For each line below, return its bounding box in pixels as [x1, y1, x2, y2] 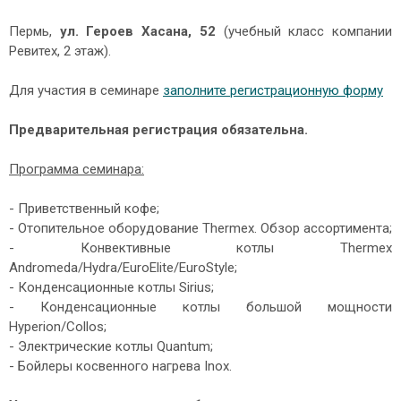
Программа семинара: [9, 161, 144, 178]
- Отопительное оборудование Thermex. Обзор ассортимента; [9, 220, 392, 237]
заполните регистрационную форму [163, 82, 383, 99]
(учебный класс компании [215, 23, 393, 40]
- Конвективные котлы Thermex [9, 240, 392, 257]
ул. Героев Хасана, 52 [52, 23, 216, 40]
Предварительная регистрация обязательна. [9, 122, 308, 139]
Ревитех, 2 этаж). [9, 43, 111, 60]
